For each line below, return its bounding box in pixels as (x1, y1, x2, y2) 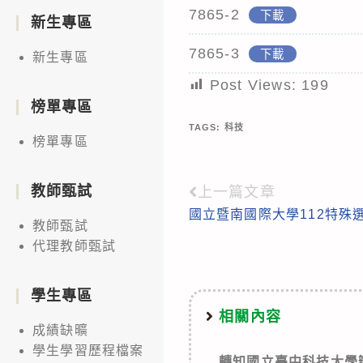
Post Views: (209, 76, 297, 93)
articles (187, 238, 263, 261)
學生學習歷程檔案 (32, 343, 144, 357)
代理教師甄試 (32, 238, 117, 253)
